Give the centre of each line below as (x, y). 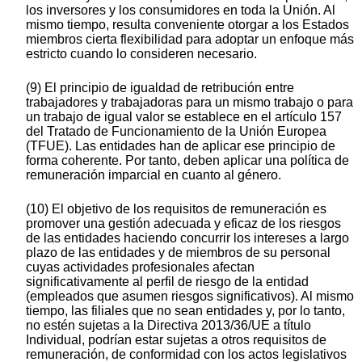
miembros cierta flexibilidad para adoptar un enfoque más (190, 40)
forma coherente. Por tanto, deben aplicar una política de (187, 161)
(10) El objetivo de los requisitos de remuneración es (176, 209)
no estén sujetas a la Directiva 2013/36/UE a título (168, 326)
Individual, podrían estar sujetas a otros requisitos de (176, 340)
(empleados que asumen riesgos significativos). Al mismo (190, 297)
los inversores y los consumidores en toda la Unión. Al (181, 11)
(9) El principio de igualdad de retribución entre (160, 88)
